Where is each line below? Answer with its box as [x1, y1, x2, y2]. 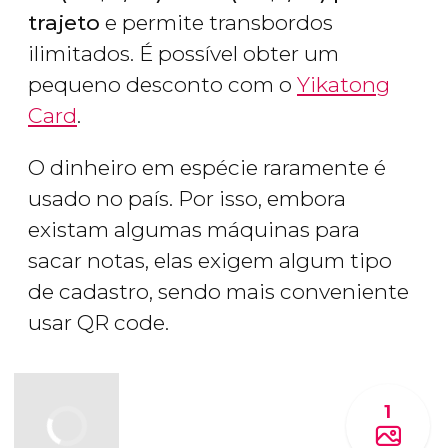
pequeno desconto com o [28, 72, 297, 98]
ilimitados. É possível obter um [28, 41, 339, 67]
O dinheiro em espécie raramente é [28, 155, 386, 181]
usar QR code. [28, 310, 169, 336]
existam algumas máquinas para [28, 217, 360, 243]
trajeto [28, 10, 100, 36]
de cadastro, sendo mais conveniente [28, 279, 409, 305]
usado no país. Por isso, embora [28, 186, 346, 212]
